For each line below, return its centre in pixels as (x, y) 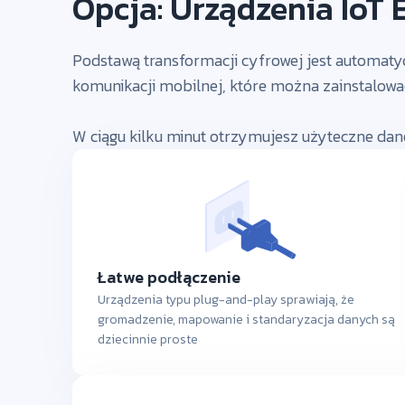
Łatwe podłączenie (169, 278)
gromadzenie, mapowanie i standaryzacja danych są (246, 320)
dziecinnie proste (148, 340)
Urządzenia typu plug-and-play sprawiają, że (226, 300)
